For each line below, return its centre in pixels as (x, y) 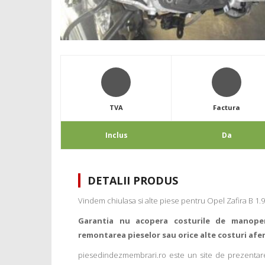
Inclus (116, 135)
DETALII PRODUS (133, 181)
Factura (227, 108)
